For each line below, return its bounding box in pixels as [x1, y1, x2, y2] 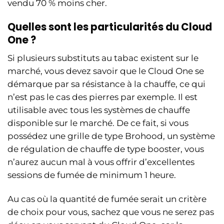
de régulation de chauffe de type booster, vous [7, 144, 204, 154]
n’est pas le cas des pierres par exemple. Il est [7, 92, 197, 102]
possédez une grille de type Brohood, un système [7, 131, 215, 141]
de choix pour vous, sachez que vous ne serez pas [7, 206, 214, 217]
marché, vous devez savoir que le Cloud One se [7, 66, 204, 76]
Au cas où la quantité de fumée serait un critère [7, 193, 206, 204]
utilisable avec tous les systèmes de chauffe [7, 105, 190, 115]
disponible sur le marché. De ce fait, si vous [7, 118, 188, 128]
